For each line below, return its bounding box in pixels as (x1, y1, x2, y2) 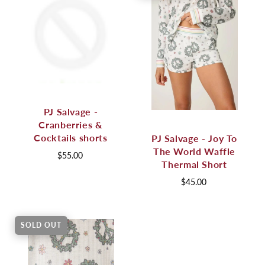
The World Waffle (153, 145, 236, 157)
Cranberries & (38, 119, 103, 131)
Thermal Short (161, 158, 227, 170)
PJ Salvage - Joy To (151, 132, 238, 144)
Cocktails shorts (34, 132, 108, 144)
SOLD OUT (21, 220, 62, 230)
